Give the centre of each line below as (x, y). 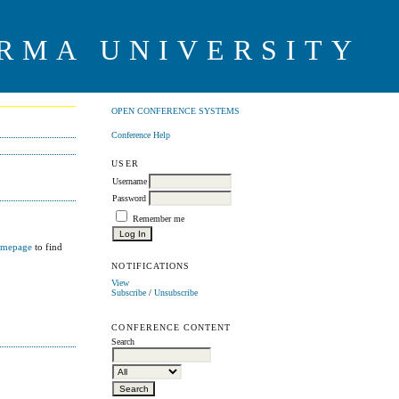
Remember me (159, 218)
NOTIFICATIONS (151, 265)
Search (123, 342)
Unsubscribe (176, 292)
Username (130, 181)
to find (48, 247)
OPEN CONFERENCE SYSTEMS (176, 111)
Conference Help (141, 134)
